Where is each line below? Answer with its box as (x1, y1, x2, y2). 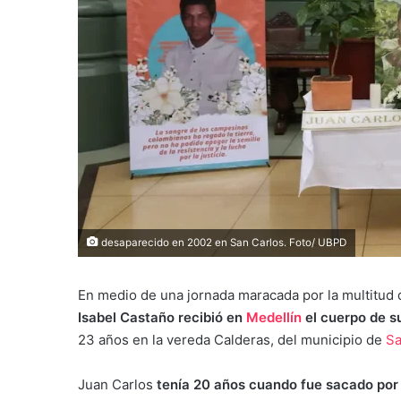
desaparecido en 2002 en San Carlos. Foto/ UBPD (98, 235, 346, 249)
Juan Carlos (78, 375, 153, 393)
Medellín (246, 308, 305, 326)
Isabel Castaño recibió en (78, 308, 246, 326)
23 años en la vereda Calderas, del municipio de (78, 330, 386, 348)
